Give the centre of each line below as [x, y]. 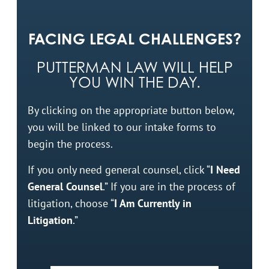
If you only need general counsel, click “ [119, 169]
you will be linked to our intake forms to [122, 127]
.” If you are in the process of [169, 186]
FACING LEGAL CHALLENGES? [134, 39]
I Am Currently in [153, 203]
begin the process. [70, 144]
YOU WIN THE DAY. [134, 83]
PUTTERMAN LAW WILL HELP [134, 68]
